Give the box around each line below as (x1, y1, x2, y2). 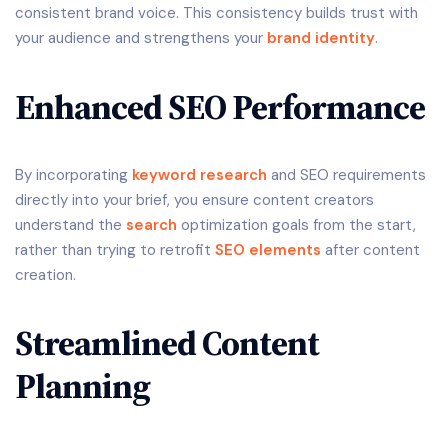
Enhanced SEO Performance (15, 82, 425, 131)
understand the (15, 215, 126, 236)
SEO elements (215, 240, 321, 261)
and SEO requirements (267, 165, 426, 186)
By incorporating (15, 165, 132, 186)
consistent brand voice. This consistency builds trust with (15, 3, 418, 24)
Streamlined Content (15, 319, 319, 368)
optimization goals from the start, (177, 215, 416, 236)
